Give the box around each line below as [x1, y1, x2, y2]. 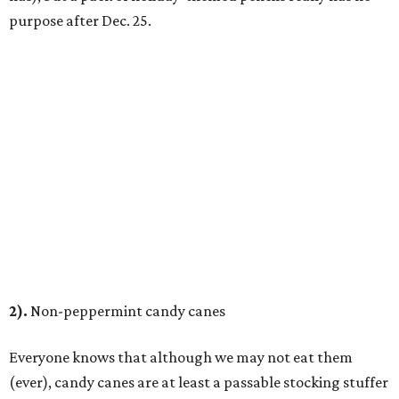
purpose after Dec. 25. [9, 12, 151, 30]
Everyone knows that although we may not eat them [9, 348, 353, 367]
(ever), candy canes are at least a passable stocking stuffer [9, 373, 388, 392]
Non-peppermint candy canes [28, 302, 225, 321]
